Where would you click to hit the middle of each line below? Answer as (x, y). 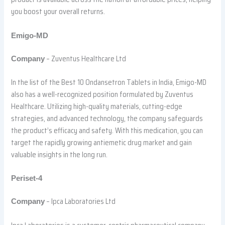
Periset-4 (27, 179)
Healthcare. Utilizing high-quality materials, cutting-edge (97, 106)
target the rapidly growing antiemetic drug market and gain (102, 143)
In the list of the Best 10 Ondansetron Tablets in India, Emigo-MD (109, 82)
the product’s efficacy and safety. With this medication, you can (107, 131)
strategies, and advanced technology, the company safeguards (107, 119)
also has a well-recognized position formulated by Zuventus (102, 94)
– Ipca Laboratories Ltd (80, 201)
